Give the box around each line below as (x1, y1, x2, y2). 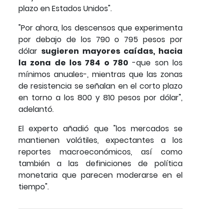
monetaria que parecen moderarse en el (18, 169, 183, 181)
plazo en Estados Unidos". (18, 2, 112, 14)
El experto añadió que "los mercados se (18, 123, 183, 134)
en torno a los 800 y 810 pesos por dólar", (18, 92, 183, 103)
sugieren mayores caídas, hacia (41, 45, 183, 57)
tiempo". (18, 181, 49, 192)
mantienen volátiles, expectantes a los (18, 134, 183, 146)
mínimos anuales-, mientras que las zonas (18, 68, 183, 80)
